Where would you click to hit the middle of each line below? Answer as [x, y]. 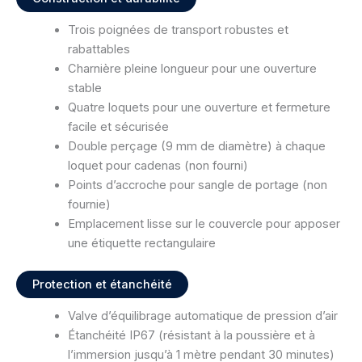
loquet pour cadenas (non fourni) [158, 166]
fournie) [89, 205]
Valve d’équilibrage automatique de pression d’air [202, 316]
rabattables [99, 50]
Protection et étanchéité [102, 285]
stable [84, 88]
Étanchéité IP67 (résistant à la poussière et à [191, 336]
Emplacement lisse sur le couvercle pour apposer [204, 224]
